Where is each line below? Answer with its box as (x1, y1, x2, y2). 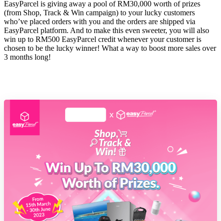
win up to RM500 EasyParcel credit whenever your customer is (4, 35, 201, 43)
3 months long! (4, 52, 51, 61)
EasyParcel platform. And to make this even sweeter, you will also (4, 26, 209, 35)
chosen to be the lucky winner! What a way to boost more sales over (4, 43, 216, 52)
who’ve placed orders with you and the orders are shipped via (4, 17, 195, 26)
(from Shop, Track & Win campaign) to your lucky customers (4, 8, 195, 17)
